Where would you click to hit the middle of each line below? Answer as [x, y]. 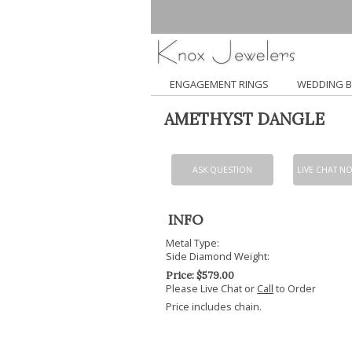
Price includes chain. [214, 307]
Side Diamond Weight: [218, 257]
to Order [295, 288]
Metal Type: [193, 243]
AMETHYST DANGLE [244, 119]
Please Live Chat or [212, 288]
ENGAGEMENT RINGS [220, 84]
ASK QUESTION [222, 169]
